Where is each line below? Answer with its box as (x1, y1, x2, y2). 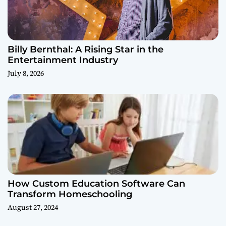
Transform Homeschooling (8, 188, 132, 200)
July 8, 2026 (8, 68, 44, 78)
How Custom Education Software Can (8, 178, 185, 189)
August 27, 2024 (8, 202, 58, 212)
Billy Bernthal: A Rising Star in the (8, 43, 163, 55)
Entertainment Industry (8, 54, 118, 66)
